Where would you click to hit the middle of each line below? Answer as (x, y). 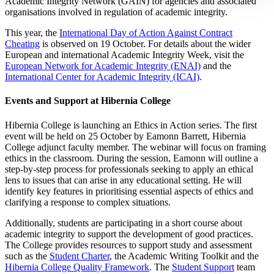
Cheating (22, 44)
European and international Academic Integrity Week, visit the (124, 55)
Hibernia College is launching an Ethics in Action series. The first (131, 125)
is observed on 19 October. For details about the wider (145, 44)
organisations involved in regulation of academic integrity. (116, 12)
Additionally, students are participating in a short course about (124, 223)
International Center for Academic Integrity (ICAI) (102, 77)
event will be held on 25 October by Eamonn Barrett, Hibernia (125, 136)
